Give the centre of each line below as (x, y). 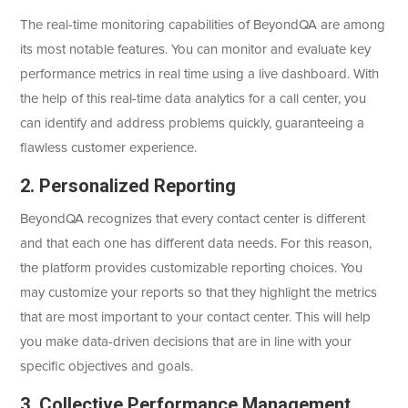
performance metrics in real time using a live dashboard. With (200, 75)
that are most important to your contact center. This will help (196, 318)
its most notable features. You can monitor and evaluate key (196, 50)
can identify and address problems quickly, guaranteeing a (193, 124)
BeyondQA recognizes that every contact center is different (193, 219)
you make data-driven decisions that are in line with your (186, 342)
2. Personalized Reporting (128, 186)
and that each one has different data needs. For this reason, (196, 244)
